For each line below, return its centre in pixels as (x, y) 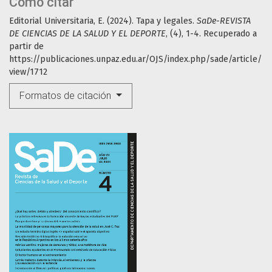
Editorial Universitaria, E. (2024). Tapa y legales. (103, 21)
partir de (26, 47)
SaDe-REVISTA (224, 21)
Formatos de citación (66, 96)
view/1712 (28, 72)
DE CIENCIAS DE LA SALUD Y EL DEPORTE (87, 34)
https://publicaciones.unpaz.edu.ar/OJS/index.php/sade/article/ (135, 59)
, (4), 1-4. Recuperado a (211, 34)
